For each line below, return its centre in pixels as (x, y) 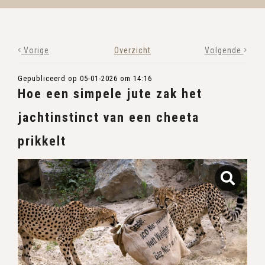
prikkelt (42, 141)
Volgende (224, 51)
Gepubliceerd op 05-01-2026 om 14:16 (85, 79)
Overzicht (132, 51)
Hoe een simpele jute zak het (110, 94)
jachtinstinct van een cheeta (109, 118)
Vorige (35, 51)
